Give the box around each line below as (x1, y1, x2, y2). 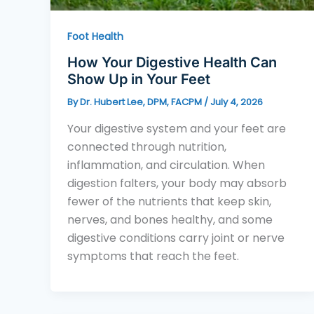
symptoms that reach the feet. (67, 247, 239, 264)
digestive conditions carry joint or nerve (67, 229, 285, 246)
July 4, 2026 (210, 95, 263, 109)
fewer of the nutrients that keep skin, (67, 193, 271, 210)
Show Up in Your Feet (67, 71, 210, 88)
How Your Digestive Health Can (67, 54, 277, 71)
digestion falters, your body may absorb (67, 175, 287, 191)
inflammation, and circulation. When (67, 156, 265, 173)
